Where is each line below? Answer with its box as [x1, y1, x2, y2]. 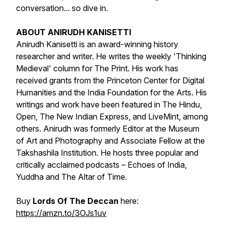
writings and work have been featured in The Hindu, [16, 99, 202, 109]
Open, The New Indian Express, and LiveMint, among [16, 111, 208, 122]
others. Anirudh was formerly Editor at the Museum [16, 124, 199, 134]
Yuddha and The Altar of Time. [16, 172, 127, 182]
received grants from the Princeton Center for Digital [16, 75, 204, 85]
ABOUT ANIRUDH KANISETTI [16, 27, 131, 37]
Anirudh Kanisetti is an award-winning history [16, 39, 178, 49]
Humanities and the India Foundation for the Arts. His [16, 87, 207, 97]
